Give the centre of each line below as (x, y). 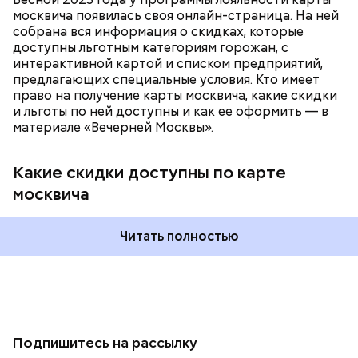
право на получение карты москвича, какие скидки (175, 95)
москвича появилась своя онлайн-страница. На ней (176, 16)
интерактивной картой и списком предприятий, (168, 64)
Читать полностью (179, 236)
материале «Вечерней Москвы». (113, 127)
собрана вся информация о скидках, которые (158, 32)
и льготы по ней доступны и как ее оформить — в (171, 111)
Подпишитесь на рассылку (105, 342)
